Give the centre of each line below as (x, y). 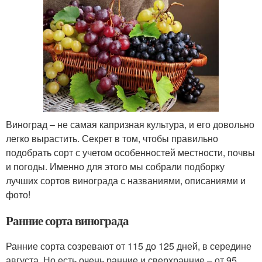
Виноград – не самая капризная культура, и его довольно (130, 125)
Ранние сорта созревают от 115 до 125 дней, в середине (129, 246)
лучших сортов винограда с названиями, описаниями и (126, 181)
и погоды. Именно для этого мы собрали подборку (115, 167)
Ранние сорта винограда (67, 221)
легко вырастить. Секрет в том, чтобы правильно (112, 139)
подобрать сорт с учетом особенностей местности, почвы (130, 153)
